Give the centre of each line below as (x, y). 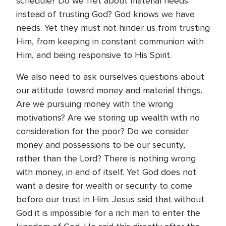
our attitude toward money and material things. (109, 90)
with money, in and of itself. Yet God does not (106, 172)
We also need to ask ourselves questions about (110, 77)
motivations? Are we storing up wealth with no (108, 118)
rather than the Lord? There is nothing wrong (106, 158)
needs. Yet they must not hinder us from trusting (113, 28)
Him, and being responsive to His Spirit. (94, 55)
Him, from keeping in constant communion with (110, 41)
